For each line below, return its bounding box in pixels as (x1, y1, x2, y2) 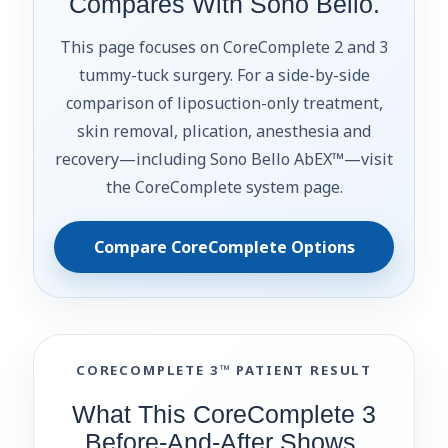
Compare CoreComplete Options (93, 235, 355, 258)
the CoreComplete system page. (105, 175, 343, 198)
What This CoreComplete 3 (72, 400, 376, 428)
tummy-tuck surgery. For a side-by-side (78, 63, 370, 86)
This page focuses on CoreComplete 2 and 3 (60, 35, 388, 58)
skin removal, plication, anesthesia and (77, 119, 371, 142)
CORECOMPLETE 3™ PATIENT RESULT (75, 360, 373, 379)
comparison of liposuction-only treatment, (65, 91, 383, 114)
